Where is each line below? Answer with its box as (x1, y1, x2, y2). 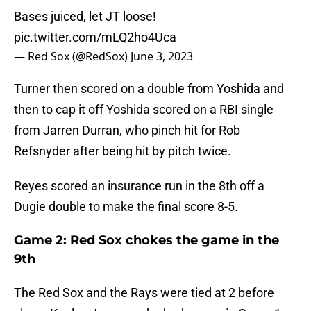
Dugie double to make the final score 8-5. (14, 199, 238, 215)
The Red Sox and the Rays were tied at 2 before (14, 285, 274, 301)
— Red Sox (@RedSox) (14, 49, 131, 65)
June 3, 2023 (131, 49, 193, 65)
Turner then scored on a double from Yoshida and (14, 81, 284, 96)
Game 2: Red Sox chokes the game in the (14, 233, 279, 249)
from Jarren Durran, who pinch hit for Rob (14, 123, 240, 138)
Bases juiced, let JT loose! (14, 9, 156, 24)
